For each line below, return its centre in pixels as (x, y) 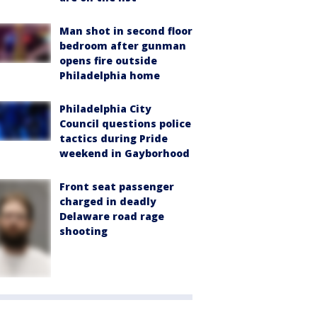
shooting (83, 231)
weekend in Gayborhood (125, 153)
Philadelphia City (105, 108)
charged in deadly (108, 201)
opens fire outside (108, 60)
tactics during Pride (114, 138)
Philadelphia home (110, 75)
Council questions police (125, 123)
